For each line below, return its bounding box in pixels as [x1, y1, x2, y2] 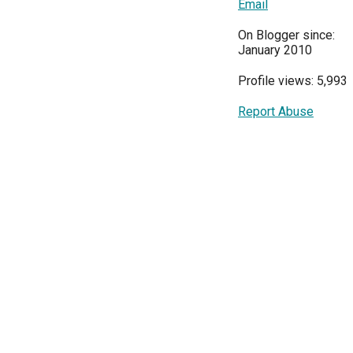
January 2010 [238, 43, 312, 58]
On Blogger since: [238, 28, 335, 43]
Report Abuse [238, 104, 314, 119]
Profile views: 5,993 [238, 73, 347, 88]
